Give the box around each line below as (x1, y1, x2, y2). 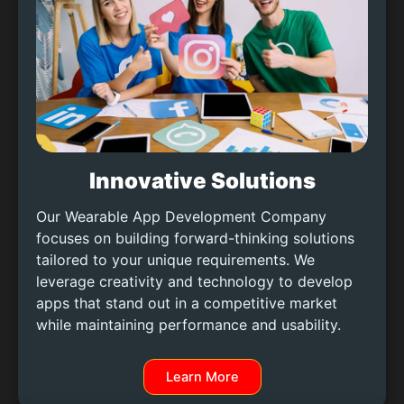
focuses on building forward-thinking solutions (36, 229, 354, 248)
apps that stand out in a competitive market (36, 294, 337, 313)
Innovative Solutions (88, 168, 316, 195)
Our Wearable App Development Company (36, 207, 326, 226)
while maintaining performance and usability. (36, 316, 341, 335)
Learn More (165, 368, 239, 385)
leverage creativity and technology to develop (36, 272, 353, 291)
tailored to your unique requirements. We (36, 251, 315, 270)
